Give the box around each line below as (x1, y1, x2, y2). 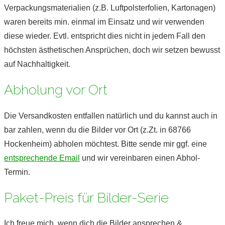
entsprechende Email (4, 153, 80, 162)
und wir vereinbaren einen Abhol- (80, 153, 200, 162)
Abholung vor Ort (4, 82, 107, 98)
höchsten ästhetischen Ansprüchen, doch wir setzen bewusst (4, 45, 220, 54)
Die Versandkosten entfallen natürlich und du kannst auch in (4, 111, 217, 120)
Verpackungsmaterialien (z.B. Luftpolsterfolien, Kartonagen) (4, 3, 215, 12)
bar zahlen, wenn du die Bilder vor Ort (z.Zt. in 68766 (4, 125, 191, 134)
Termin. (4, 167, 30, 176)
